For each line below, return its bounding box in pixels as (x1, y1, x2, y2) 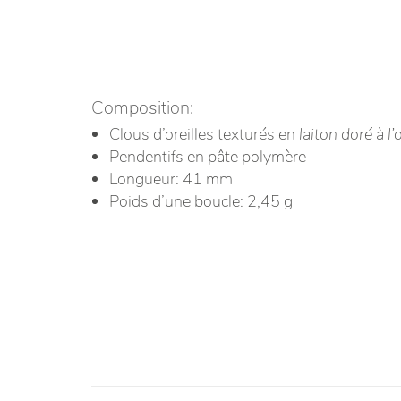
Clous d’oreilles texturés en (109, 123, 299, 145)
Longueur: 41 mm (109, 167, 233, 190)
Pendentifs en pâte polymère (109, 145, 306, 167)
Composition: (91, 95, 193, 120)
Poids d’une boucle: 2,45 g (109, 190, 293, 212)
